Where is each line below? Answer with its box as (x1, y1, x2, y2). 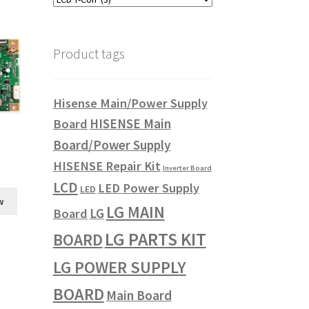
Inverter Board (162, 163, 212, 172)
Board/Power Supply (52, 136, 171, 153)
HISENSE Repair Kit (52, 157, 161, 174)
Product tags (52, 44, 125, 62)
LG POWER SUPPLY (52, 256, 186, 278)
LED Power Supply (97, 179, 199, 196)
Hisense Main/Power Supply (52, 94, 208, 111)
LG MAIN (106, 201, 165, 222)
